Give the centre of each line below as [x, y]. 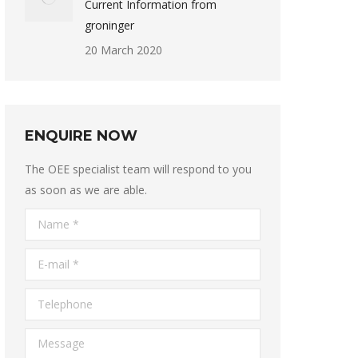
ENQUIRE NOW [81, 136]
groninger [109, 25]
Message [48, 338]
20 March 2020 [123, 50]
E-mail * [46, 259]
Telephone [52, 298]
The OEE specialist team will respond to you [138, 169]
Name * [46, 219]
